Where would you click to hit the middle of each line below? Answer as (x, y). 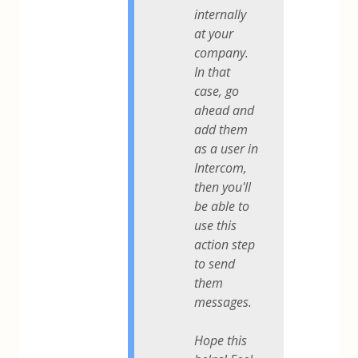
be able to (222, 206)
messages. (223, 302)
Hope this (221, 340)
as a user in (227, 148)
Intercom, (221, 167)
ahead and (225, 110)
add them (221, 129)
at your (214, 33)
